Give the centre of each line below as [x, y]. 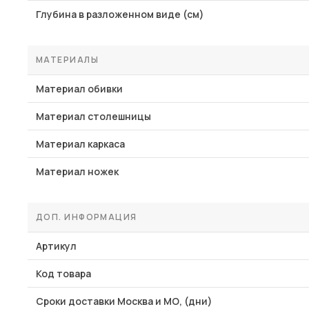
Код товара [63, 273]
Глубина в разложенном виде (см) [120, 14]
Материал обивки [79, 89]
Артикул [56, 246]
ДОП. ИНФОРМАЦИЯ [87, 217]
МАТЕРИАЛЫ [67, 60]
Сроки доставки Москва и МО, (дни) [124, 301]
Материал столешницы [93, 116]
